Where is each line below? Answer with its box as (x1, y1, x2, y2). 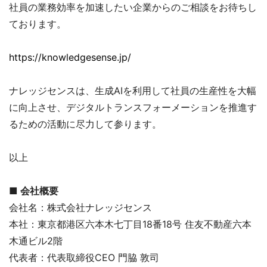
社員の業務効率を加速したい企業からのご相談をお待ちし (9, 1, 257, 13)
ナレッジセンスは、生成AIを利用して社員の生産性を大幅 (9, 85, 256, 97)
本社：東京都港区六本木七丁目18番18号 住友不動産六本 (9, 218, 252, 230)
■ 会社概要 (9, 185, 58, 197)
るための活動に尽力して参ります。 (9, 118, 162, 130)
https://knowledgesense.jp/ (9, 51, 131, 63)
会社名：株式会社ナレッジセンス (9, 201, 152, 213)
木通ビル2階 (9, 235, 63, 247)
